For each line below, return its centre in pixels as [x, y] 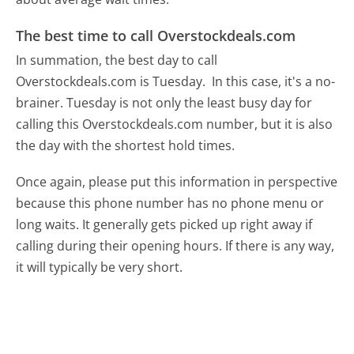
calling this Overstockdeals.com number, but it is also [175, 124]
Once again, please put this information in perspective [177, 182]
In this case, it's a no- [274, 82]
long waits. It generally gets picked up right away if [164, 225]
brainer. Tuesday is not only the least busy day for [164, 103]
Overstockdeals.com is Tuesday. [113, 82]
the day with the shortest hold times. [126, 146]
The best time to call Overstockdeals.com [156, 35]
